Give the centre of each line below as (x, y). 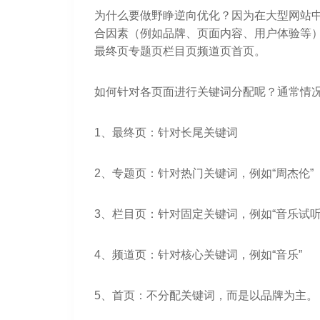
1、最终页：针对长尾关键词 (166, 132)
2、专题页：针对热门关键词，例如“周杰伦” (204, 173)
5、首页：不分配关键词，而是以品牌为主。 (206, 295)
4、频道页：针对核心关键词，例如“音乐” (198, 254)
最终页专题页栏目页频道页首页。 (180, 51)
